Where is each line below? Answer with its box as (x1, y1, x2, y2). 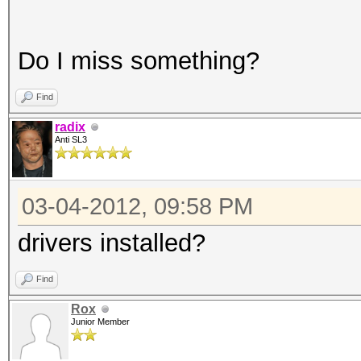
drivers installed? (18, 229, 205, 257)
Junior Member (71, 317, 130, 326)
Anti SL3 (55, 135, 87, 144)
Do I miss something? (18, 47, 259, 75)
